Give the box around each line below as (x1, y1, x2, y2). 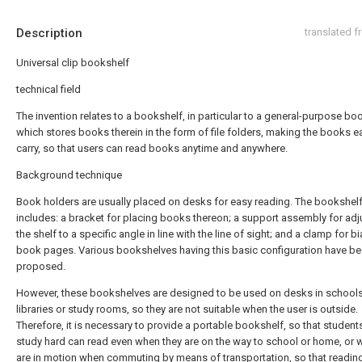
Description (16, 26, 82, 40)
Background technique (16, 169, 122, 181)
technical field (16, 83, 81, 95)
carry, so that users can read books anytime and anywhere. (16, 142, 288, 154)
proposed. (16, 260, 65, 272)
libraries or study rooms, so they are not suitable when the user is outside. (16, 303, 358, 315)
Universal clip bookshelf (16, 57, 129, 69)
